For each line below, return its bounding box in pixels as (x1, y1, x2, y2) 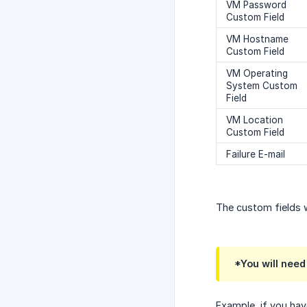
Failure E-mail (226, 149, 285, 160)
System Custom (226, 80, 297, 92)
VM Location (226, 114, 283, 126)
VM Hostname (226, 34, 288, 45)
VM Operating (226, 68, 288, 79)
